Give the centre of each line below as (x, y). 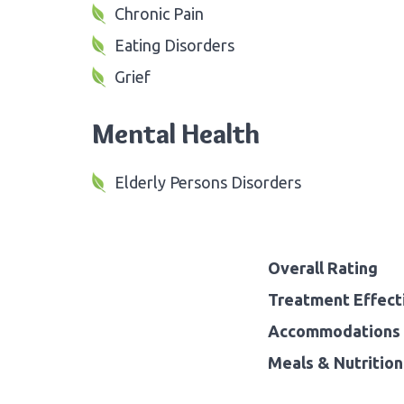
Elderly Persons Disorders (208, 182)
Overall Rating (323, 267)
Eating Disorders (174, 45)
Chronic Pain (159, 13)
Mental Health (176, 133)
